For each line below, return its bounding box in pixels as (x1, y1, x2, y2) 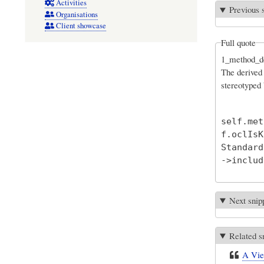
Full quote (220, 37, 256, 49)
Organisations (55, 9, 98, 19)
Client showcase (55, 21, 106, 31)
